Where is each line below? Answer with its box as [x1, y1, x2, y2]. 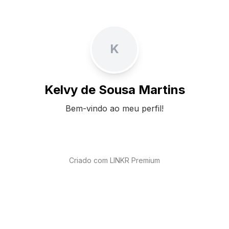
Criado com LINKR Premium [69, 156, 160, 165]
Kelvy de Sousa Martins [44, 82, 185, 97]
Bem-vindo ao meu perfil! [65, 103, 164, 113]
